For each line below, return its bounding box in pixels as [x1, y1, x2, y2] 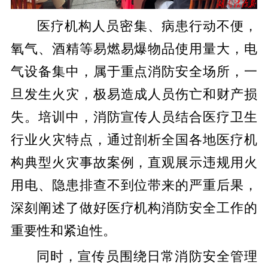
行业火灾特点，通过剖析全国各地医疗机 [10, 133, 258, 148]
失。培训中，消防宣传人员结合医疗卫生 [10, 110, 258, 125]
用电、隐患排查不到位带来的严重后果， [10, 178, 258, 193]
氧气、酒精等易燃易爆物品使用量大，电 [10, 42, 258, 57]
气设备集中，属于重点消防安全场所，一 [10, 65, 258, 80]
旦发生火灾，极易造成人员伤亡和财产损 [10, 87, 258, 102]
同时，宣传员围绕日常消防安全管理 [36, 249, 258, 264]
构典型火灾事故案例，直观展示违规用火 [10, 156, 258, 170]
